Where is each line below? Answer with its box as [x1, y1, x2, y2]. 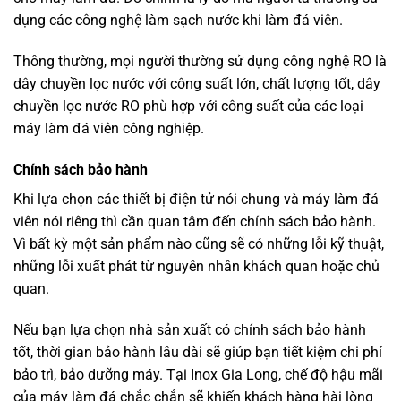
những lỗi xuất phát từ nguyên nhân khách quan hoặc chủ [13, 258, 380, 275]
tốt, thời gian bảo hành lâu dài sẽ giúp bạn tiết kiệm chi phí [13, 343, 382, 361]
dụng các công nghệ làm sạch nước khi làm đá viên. [13, 12, 343, 30]
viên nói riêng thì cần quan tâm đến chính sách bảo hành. [13, 213, 376, 230]
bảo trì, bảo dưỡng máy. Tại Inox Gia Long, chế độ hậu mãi [13, 365, 383, 383]
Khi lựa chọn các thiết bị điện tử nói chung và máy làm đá [13, 191, 379, 208]
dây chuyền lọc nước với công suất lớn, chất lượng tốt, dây [13, 75, 380, 93]
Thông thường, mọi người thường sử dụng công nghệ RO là [13, 53, 387, 71]
